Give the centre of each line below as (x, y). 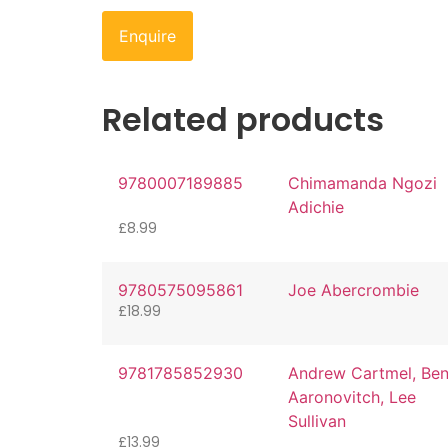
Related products (243, 120)
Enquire (147, 36)
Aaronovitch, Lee (351, 396)
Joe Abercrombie (353, 290)
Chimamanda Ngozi (362, 183)
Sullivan (316, 420)
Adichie (315, 207)
